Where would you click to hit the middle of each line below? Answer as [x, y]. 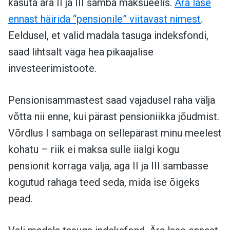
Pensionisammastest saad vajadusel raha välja [112, 100]
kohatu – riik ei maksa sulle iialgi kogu [94, 149]
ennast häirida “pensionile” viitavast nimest [104, 19]
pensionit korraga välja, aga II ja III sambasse [108, 166]
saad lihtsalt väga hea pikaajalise [81, 52]
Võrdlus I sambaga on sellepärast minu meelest [115, 133]
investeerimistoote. [52, 68]
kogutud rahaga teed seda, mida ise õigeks [104, 182]
